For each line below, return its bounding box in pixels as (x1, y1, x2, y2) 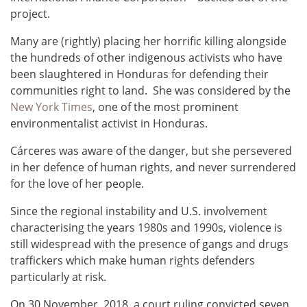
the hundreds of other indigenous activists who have (10, 50, 282, 66)
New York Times (10, 99, 93, 115)
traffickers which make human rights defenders (10, 253, 255, 269)
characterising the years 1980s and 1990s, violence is (10, 220, 282, 236)
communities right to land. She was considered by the (10, 83, 291, 99)
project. (10, 6, 50, 22)
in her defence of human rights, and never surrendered (10, 160, 296, 175)
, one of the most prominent (93, 99, 238, 115)
